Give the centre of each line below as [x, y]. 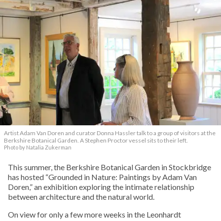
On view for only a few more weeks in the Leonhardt [94, 215]
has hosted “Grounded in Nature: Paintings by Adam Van [102, 177]
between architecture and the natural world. [81, 197]
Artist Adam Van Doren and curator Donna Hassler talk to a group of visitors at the [110, 133]
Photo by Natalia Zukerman [38, 147]
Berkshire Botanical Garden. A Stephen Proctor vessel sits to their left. [96, 141]
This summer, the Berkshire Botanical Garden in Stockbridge [110, 167]
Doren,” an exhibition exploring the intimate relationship [101, 187]
